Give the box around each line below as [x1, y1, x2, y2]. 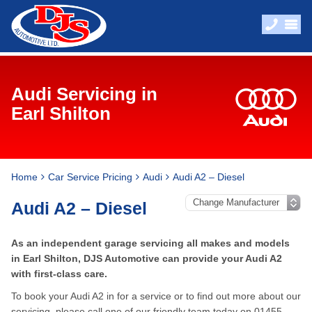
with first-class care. [11, 268, 107, 279]
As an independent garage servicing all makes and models [11, 237, 290, 249]
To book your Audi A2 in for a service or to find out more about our [11, 290, 301, 302]
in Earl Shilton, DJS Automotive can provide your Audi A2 [11, 253, 282, 264]
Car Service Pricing [48, 171, 132, 182]
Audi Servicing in [11, 84, 157, 104]
